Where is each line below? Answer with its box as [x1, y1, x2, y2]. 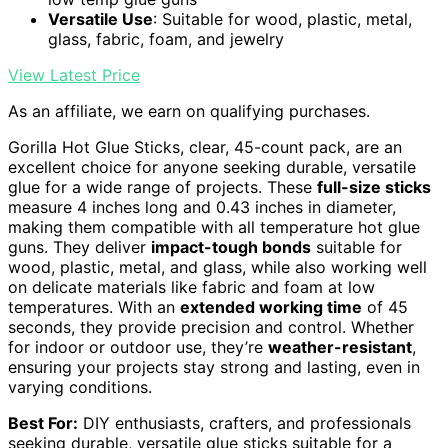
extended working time [180, 296, 362, 317]
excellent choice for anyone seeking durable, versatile [8, 156, 416, 177]
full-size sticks [317, 176, 431, 197]
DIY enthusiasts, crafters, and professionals [78, 412, 411, 433]
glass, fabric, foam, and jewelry [48, 28, 284, 49]
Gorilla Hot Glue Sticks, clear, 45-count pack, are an [8, 136, 402, 157]
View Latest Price [8, 64, 140, 85]
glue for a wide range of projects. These [8, 176, 317, 197]
